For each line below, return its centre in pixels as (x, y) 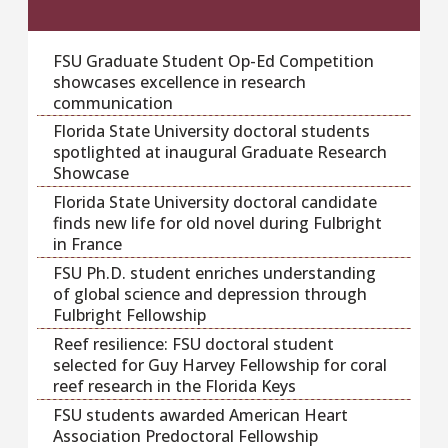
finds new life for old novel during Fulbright (217, 223)
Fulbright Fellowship (129, 315)
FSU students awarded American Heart (200, 415)
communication (112, 102)
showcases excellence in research (179, 81)
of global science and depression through (209, 294)
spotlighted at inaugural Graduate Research (219, 152)
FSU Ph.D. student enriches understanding (214, 273)
